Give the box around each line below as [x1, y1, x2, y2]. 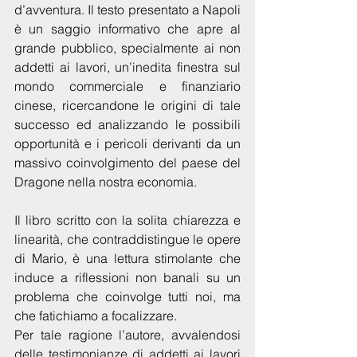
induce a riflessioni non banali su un [14, 269, 241, 285]
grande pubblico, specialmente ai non [14, 39, 241, 56]
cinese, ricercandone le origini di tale [14, 96, 241, 113]
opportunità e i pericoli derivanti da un [14, 135, 241, 151]
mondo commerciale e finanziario [14, 77, 241, 94]
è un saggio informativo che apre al [14, 20, 241, 37]
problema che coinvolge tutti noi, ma [14, 288, 241, 304]
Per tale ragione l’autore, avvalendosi [14, 326, 241, 343]
